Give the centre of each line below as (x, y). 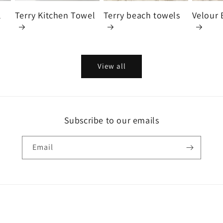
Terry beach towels (142, 15)
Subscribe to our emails (111, 120)
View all (111, 66)
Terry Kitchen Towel (55, 15)
